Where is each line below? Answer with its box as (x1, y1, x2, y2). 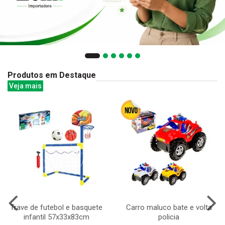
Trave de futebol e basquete (10, 202, 102, 212)
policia (158, 212, 179, 221)
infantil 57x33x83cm (23, 212, 89, 221)
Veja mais (9, 81, 42, 90)
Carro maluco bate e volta (126, 202, 212, 212)
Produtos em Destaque (8, 70, 96, 80)
